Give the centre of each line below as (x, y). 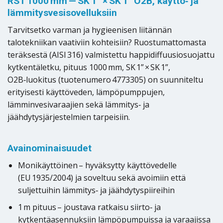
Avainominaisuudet (50, 148)
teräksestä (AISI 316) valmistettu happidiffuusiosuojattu (111, 55)
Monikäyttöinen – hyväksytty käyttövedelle (97, 165)
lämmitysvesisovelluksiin (62, 13)
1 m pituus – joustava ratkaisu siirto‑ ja (89, 207)
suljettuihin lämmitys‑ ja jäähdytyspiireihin (96, 190)
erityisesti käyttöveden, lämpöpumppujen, (86, 92)
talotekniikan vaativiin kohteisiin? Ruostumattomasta (107, 42)
